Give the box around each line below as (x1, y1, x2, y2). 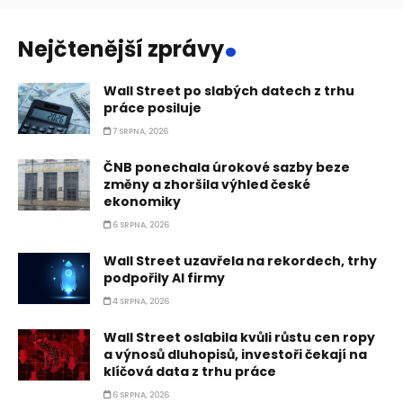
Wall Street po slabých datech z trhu (103, 81, 354, 100)
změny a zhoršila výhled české (103, 175, 310, 193)
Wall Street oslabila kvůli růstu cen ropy (103, 327, 375, 346)
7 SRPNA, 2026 (111, 125, 168, 137)
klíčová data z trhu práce (103, 362, 276, 381)
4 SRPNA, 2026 (111, 295, 169, 307)
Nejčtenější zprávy (18, 33, 224, 64)
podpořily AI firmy (103, 268, 225, 287)
